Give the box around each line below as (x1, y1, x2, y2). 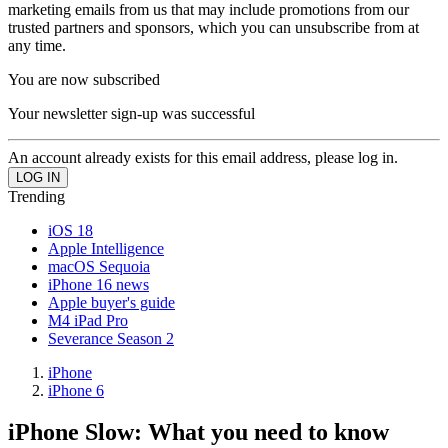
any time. (8, 36, 66, 54)
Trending (8, 187, 65, 205)
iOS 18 (48, 221, 93, 239)
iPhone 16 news (48, 275, 149, 293)
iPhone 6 (48, 381, 104, 399)
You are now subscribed (8, 70, 160, 88)
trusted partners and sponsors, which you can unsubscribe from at (8, 18, 419, 36)
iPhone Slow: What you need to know (8, 419, 389, 446)
